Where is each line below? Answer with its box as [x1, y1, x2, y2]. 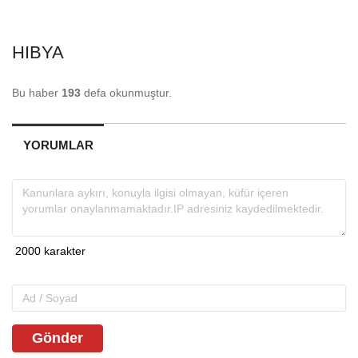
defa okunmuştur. [81, 86, 172, 99]
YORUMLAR [22, 137, 93, 152]
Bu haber [12, 86, 62, 99]
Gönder [32, 329, 83, 346]
